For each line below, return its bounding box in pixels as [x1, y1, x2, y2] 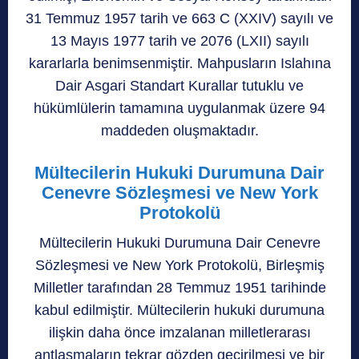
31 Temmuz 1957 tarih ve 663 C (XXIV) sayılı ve [26, 10, 333, 26]
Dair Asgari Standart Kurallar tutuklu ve [55, 77, 304, 94]
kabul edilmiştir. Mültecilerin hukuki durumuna [34, 301, 325, 318]
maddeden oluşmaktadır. [100, 122, 259, 139]
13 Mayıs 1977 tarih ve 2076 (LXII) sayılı [50, 32, 309, 49]
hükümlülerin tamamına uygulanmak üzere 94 [34, 99, 325, 116]
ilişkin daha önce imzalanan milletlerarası [48, 324, 311, 341]
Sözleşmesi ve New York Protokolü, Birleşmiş [34, 256, 325, 273]
